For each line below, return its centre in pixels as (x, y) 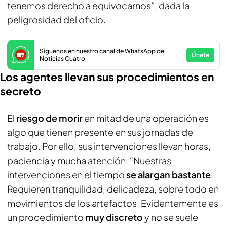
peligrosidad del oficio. (57, 20)
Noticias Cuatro (62, 59)
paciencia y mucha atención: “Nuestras (89, 160)
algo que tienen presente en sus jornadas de (100, 132)
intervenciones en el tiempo (66, 175)
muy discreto (114, 217)
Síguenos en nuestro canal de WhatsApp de (102, 51)
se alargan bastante (168, 175)
